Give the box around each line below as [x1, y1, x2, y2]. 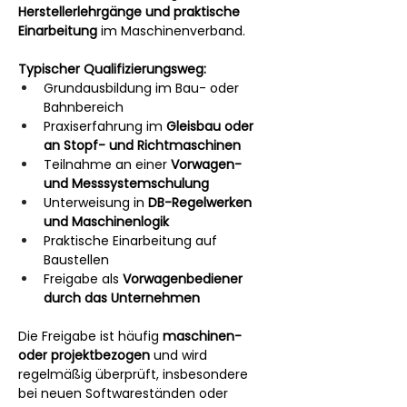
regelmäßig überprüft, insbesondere [18, 364, 252, 383]
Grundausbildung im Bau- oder [44, 78, 243, 97]
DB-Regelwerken [148, 193, 255, 212]
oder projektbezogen [18, 345, 150, 364]
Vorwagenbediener [123, 269, 246, 288]
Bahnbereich [44, 97, 124, 116]
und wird [150, 345, 211, 364]
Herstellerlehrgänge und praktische [18, 2, 243, 21]
